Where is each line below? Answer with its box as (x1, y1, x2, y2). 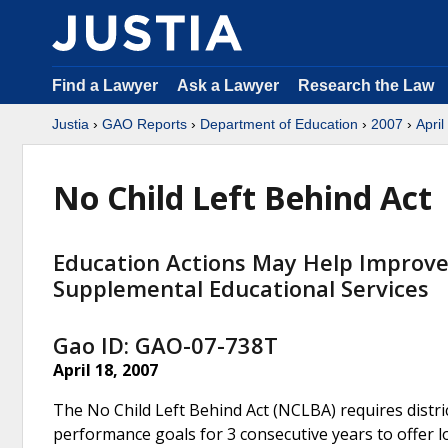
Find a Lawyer (52, 77, 158, 94)
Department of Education (200, 116, 358, 132)
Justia (52, 116, 89, 132)
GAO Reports (102, 116, 187, 132)
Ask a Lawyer (177, 77, 283, 94)
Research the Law (298, 77, 434, 94)
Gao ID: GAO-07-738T (53, 329, 278, 360)
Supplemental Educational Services (53, 272, 429, 303)
